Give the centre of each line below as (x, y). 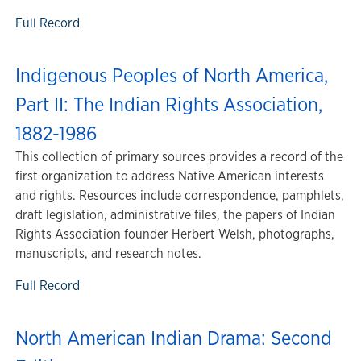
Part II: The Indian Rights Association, (169, 104)
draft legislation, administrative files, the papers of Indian (175, 215)
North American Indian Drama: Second (174, 338)
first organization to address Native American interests (170, 176)
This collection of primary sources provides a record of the (179, 157)
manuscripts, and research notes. (108, 253)
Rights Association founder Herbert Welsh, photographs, (175, 234)
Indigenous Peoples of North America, (172, 75)
